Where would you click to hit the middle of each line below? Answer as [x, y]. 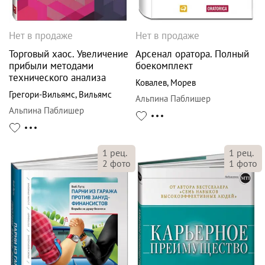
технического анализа [57, 77]
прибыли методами [51, 65]
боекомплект [164, 65]
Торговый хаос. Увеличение [69, 54]
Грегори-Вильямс [42, 94]
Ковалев [151, 82]
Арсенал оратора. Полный [192, 54]
